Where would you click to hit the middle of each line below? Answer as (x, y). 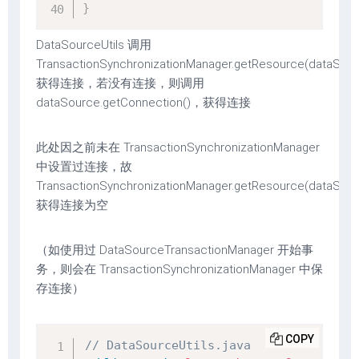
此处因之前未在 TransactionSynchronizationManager (178, 147)
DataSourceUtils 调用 (94, 45)
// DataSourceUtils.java (168, 345)
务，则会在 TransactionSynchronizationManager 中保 (179, 269)
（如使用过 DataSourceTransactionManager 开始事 (175, 250)
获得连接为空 (72, 205)
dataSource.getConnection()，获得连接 (143, 103)
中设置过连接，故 (84, 167)
